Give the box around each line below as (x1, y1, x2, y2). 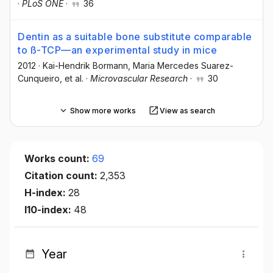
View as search (159, 105, 215, 115)
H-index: (24, 186, 68, 199)
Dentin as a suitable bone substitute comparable (18, 30, 252, 43)
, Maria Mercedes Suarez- (128, 60, 233, 71)
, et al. (60, 73, 83, 84)
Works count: (24, 152, 92, 165)
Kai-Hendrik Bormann (43, 60, 128, 71)
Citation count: (24, 169, 100, 182)
